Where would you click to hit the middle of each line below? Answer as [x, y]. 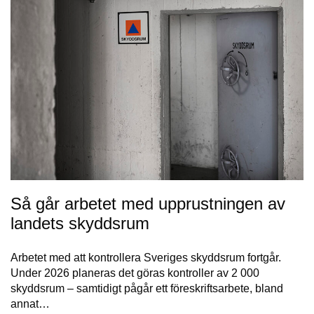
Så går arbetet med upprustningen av [148, 203]
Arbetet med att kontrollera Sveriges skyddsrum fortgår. [146, 257]
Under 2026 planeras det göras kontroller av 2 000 [135, 273]
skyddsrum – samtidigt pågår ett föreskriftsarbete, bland [147, 288]
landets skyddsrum [80, 223]
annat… [30, 303]
